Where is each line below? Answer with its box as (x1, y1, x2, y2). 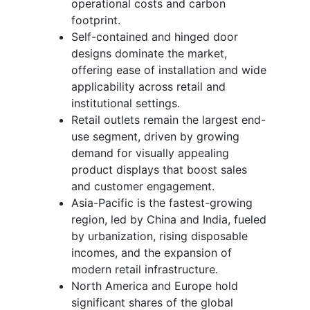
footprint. (71, 12, 120, 27)
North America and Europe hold (71, 278, 238, 293)
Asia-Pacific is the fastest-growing (71, 195, 253, 210)
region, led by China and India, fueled (71, 212, 266, 226)
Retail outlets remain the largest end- (71, 112, 266, 127)
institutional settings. (71, 95, 180, 110)
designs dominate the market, (71, 46, 227, 60)
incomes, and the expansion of (71, 245, 232, 259)
